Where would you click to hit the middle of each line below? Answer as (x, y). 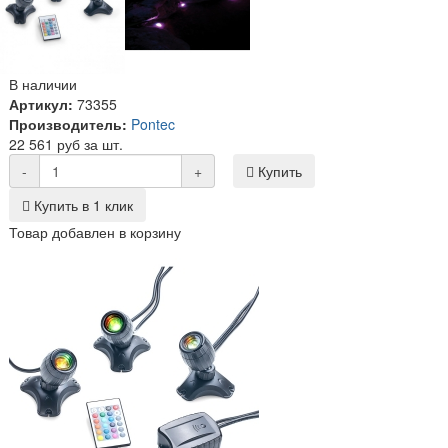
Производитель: (68, 123)
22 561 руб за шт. (66, 143)
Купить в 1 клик (81, 204)
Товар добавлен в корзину (95, 231)
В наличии (43, 83)
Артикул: (41, 103)
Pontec (153, 123)
